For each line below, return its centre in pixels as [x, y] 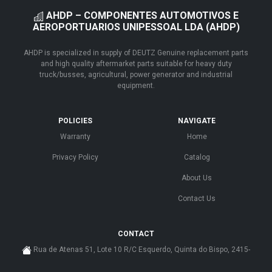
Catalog [197, 158]
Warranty [75, 137]
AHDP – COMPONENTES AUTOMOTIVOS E [141, 16]
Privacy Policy [75, 158]
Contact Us [197, 199]
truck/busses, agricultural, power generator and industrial [136, 75]
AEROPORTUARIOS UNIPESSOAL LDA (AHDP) [136, 27]
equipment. [136, 86]
